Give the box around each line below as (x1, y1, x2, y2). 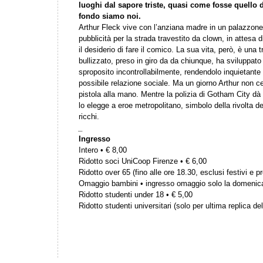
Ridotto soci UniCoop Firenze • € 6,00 (79, 157, 207, 166)
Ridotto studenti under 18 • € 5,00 (79, 190, 193, 199)
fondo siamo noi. (79, 12, 141, 21)
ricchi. (79, 112, 99, 121)
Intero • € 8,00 (79, 146, 127, 154)
